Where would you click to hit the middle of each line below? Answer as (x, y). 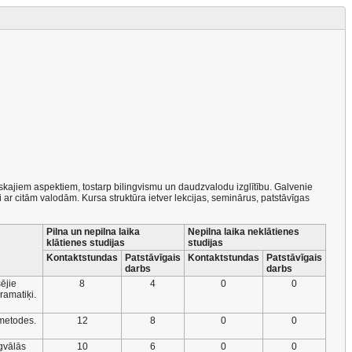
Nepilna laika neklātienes (244, 232)
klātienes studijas (86, 243)
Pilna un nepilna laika (93, 232)
